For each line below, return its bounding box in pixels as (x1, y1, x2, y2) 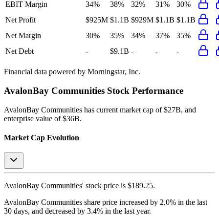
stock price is (84, 181, 126, 190)
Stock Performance (105, 85, 183, 96)
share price (82, 198, 119, 207)
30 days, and (4, 207, 45, 216)
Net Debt (5, 47, 34, 56)
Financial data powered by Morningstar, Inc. (4, 67, 140, 76)
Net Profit (5, 16, 36, 24)
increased (119, 198, 148, 207)
